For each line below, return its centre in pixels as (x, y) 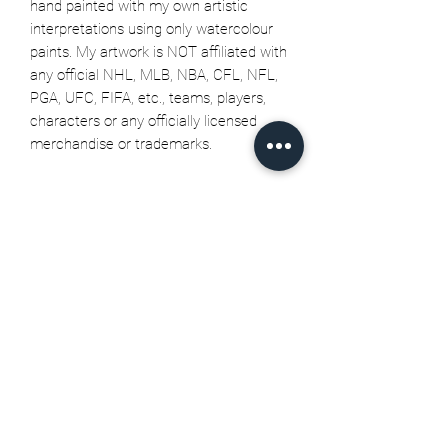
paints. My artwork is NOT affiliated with (158, 51)
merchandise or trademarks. (121, 143)
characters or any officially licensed (143, 120)
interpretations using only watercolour (151, 28)
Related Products (160, 275)
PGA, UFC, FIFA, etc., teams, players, (148, 97)
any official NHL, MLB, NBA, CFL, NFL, (154, 74)
